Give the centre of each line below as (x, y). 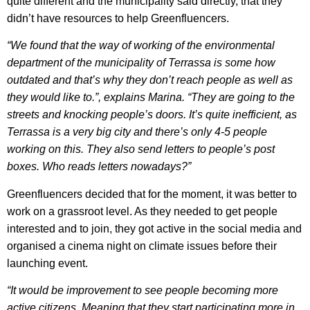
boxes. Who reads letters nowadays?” (99, 167)
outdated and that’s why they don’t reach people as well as (150, 80)
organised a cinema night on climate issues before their (142, 246)
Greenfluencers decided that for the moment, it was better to (152, 194)
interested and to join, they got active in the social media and (154, 228)
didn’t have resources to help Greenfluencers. (118, 18)
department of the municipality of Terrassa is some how (141, 63)
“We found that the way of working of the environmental (141, 46)
